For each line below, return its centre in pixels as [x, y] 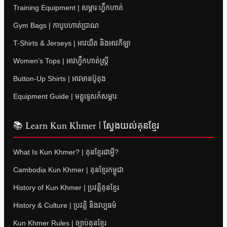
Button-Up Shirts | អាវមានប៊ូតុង [60, 79]
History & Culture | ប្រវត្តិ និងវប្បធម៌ [65, 205]
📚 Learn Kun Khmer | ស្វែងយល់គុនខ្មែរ [86, 126]
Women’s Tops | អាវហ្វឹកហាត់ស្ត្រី [61, 61]
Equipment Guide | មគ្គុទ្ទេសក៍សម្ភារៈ [66, 97]
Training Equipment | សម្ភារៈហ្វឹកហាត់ [68, 8]
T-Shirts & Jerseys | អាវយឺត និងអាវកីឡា [72, 43]
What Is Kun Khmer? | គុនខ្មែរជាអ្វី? [66, 152]
